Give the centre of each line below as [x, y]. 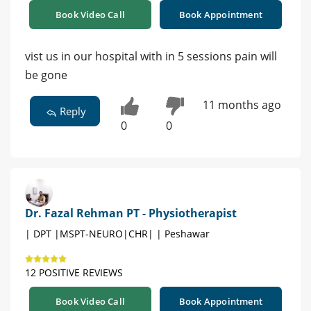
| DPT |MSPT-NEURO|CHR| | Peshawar [117, 234]
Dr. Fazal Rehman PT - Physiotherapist [131, 213]
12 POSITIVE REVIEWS [74, 273]
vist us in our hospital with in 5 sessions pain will [151, 56]
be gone [46, 75]
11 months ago [242, 104]
